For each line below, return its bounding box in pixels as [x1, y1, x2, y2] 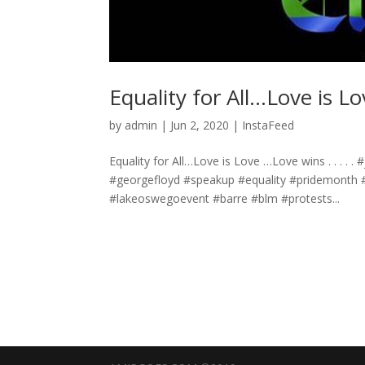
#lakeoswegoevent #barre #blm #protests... [109, 190, 341, 206]
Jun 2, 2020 [170, 117, 230, 133]
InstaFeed [242, 117, 295, 133]
